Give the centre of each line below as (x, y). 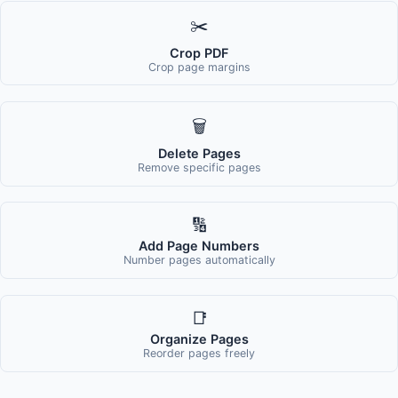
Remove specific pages (199, 168)
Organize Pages (199, 338)
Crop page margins (199, 67)
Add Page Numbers (199, 246)
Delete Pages (199, 154)
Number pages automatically (199, 260)
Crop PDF (199, 52)
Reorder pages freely (199, 353)
